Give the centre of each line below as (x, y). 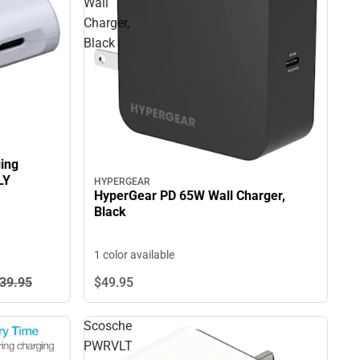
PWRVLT (108, 346)
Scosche (108, 325)
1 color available (134, 254)
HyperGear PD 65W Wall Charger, (190, 195)
